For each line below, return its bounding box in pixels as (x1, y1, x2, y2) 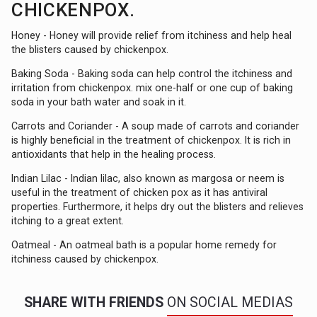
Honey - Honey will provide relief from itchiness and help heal (11, 29, 292, 41)
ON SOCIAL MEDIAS (167, 294, 293, 311)
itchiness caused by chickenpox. (11, 253, 159, 265)
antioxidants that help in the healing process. (11, 148, 217, 160)
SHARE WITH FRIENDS (24, 294, 167, 311)
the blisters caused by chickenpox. (11, 43, 169, 55)
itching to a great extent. (11, 214, 125, 226)
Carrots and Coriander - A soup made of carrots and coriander (11, 120, 300, 132)
